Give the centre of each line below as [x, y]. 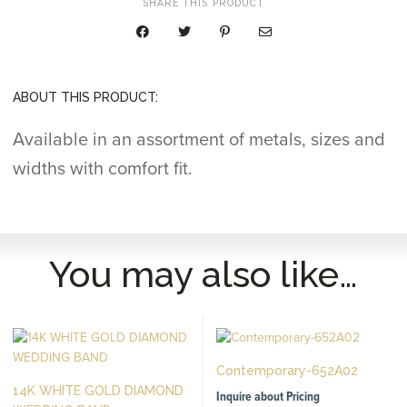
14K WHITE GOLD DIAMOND [98, 390]
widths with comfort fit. [103, 169]
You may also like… [203, 273]
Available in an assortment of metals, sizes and [199, 140]
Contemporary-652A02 [287, 371]
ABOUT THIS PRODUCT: [85, 98]
